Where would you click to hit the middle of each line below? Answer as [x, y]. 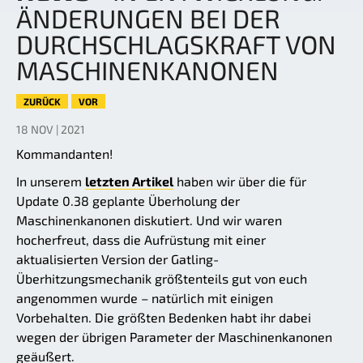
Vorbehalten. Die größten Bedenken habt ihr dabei [164, 318]
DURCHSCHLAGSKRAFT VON [176, 44]
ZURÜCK [42, 102]
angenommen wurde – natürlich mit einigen [145, 298]
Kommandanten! [64, 154]
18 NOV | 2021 [51, 130]
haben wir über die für [240, 181]
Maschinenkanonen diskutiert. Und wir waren [149, 220]
